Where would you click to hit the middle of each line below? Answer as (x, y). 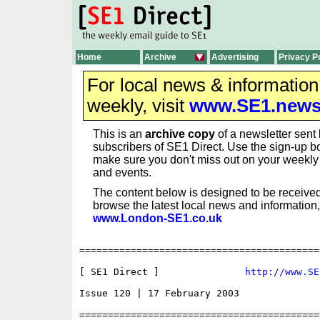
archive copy (180, 134)
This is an (119, 134)
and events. (122, 172)
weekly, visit (138, 106)
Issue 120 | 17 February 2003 (159, 294)
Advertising (235, 57)
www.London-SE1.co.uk (157, 218)
